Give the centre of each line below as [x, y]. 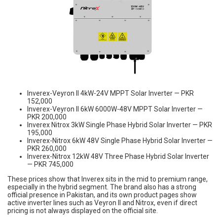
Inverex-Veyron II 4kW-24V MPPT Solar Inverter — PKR [110, 93]
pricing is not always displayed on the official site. [83, 211]
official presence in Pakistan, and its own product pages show [102, 195]
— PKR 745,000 [50, 165]
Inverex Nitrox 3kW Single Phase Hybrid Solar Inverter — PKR [120, 125]
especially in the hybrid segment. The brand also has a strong [102, 187]
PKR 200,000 [47, 117]
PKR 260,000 [47, 149]
